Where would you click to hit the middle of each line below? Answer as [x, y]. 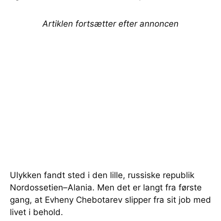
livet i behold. [37, 212]
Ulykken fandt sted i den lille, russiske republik [102, 175]
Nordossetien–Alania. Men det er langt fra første [106, 187]
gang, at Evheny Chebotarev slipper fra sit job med [110, 200]
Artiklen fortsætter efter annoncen [110, 23]
